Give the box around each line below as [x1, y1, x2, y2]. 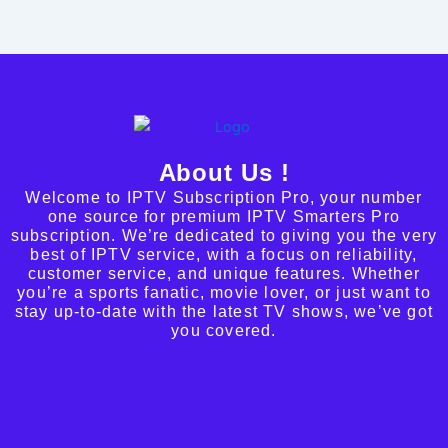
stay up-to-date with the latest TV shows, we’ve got [14, 303, 434, 321]
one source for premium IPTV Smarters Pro [47, 208, 400, 226]
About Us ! [158, 159, 290, 187]
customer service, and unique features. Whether [27, 265, 421, 283]
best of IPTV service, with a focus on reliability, [30, 246, 418, 264]
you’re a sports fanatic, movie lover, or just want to [17, 284, 431, 302]
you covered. [171, 322, 277, 340]
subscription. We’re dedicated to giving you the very [10, 227, 438, 245]
